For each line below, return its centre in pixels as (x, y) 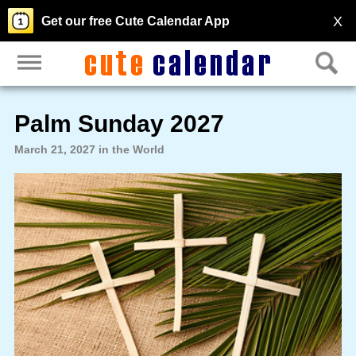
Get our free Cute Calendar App (135, 21)
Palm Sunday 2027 (119, 123)
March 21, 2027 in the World (89, 149)
